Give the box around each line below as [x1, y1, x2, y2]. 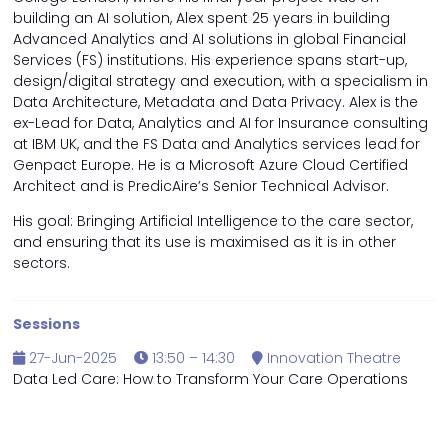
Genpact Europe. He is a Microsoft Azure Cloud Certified [13, 155, 408, 176]
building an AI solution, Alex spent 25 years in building [13, 8, 390, 29]
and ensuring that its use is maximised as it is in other [13, 232, 396, 253]
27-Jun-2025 [25, 348, 117, 369]
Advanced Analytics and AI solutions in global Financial [13, 29, 406, 50]
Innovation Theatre [263, 348, 401, 369]
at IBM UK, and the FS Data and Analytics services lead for [13, 134, 420, 155]
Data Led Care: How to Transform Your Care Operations [13, 369, 408, 390]
